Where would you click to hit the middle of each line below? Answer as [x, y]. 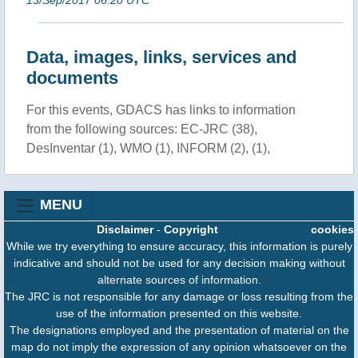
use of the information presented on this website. [179, 313]
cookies [332, 229]
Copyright [191, 229]
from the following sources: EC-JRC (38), [142, 129]
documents [72, 78]
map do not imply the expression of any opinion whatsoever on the [179, 346]
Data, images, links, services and [161, 57]
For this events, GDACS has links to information [161, 109]
